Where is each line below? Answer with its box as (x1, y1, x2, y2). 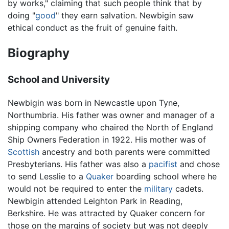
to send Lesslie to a (8, 171, 86, 181)
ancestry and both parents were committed (39, 146, 210, 157)
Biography (8, 45, 70, 61)
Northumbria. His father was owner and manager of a (8, 109, 215, 120)
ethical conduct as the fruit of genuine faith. (8, 22, 177, 33)
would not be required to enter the (8, 183, 144, 194)
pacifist (149, 158, 177, 169)
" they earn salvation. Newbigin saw (56, 10, 194, 21)
